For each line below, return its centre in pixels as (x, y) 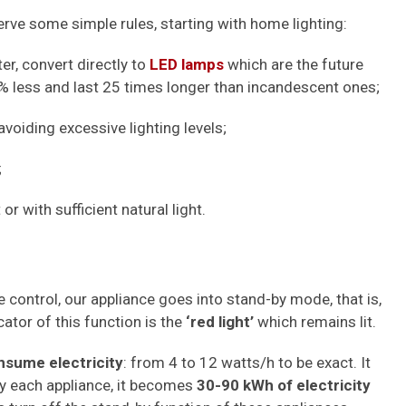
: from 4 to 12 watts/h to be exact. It (247, 362)
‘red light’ (220, 322)
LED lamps (187, 64)
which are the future (294, 64)
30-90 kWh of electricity (284, 385)
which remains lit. (317, 322)
